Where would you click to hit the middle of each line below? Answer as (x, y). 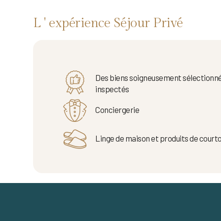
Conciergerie (117, 110)
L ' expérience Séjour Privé (108, 23)
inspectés (112, 89)
